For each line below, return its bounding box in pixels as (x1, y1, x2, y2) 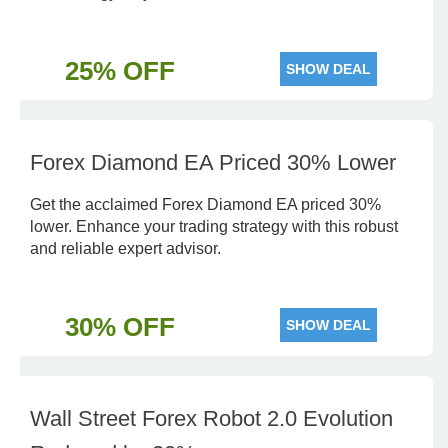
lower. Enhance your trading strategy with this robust (30, 218, 398, 235)
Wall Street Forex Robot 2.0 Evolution (30, 406, 393, 431)
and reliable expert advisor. (30, 240, 221, 257)
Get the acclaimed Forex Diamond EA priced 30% (30, 196, 381, 213)
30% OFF (64, 312, 175, 342)
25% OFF (64, 56, 175, 86)
